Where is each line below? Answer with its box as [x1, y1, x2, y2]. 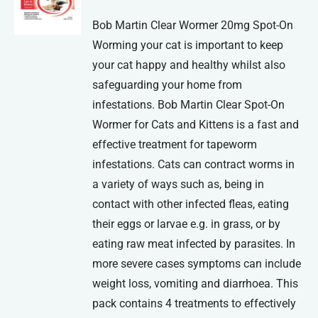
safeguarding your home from [92, 78, 243, 92]
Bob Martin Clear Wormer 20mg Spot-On [92, 18, 294, 33]
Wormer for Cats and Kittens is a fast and [92, 118, 300, 132]
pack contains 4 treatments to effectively [92, 297, 297, 311]
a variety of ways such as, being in [92, 177, 265, 192]
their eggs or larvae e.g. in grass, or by [92, 217, 281, 231]
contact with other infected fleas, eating [92, 197, 290, 212]
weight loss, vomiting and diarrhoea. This [92, 277, 299, 291]
